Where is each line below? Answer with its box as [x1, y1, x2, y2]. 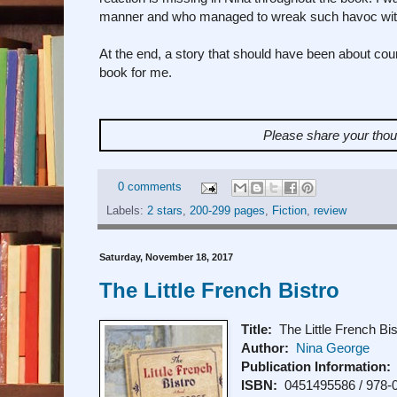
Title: [241, 322, 273, 338]
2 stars [147, 205, 183, 218]
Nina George [296, 340, 370, 356]
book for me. [99, 64, 172, 80]
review [314, 205, 346, 218]
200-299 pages [190, 205, 265, 218]
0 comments [117, 181, 182, 194]
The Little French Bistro [99, 278, 339, 303]
